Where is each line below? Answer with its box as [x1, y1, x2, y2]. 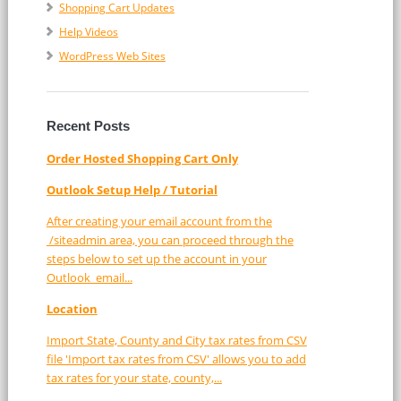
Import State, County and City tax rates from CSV [46, 332, 307, 348]
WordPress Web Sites [58, 48, 166, 64]
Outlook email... [46, 269, 132, 286]
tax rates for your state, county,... [46, 370, 222, 386]
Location [46, 301, 98, 317]
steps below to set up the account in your [46, 251, 267, 267]
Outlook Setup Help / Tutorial [46, 182, 218, 198]
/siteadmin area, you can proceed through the [46, 232, 294, 248]
